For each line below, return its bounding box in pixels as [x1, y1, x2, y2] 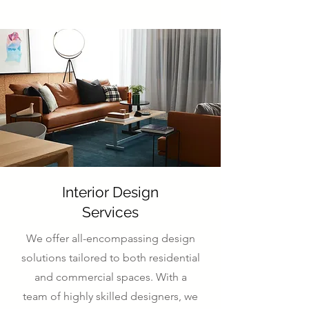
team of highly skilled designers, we [23, 290, 198, 303]
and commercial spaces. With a [34, 270, 187, 283]
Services [82, 203, 139, 221]
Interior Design [62, 183, 159, 201]
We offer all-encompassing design [26, 232, 195, 245]
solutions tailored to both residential [21, 251, 200, 264]
